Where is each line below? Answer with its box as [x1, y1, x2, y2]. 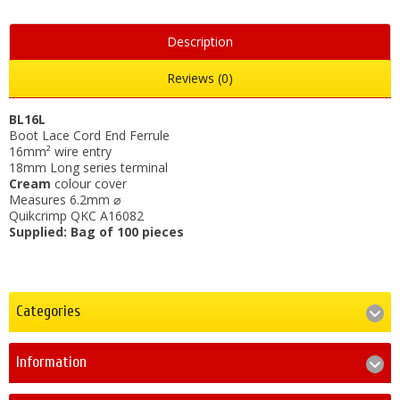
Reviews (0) [167, 70, 233, 87]
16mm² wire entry [9, 143, 112, 161]
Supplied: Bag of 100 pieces [9, 223, 184, 241]
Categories [16, 303, 80, 321]
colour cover [54, 175, 127, 193]
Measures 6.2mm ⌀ [9, 191, 121, 209]
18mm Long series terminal [9, 159, 168, 177]
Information [16, 354, 87, 371]
